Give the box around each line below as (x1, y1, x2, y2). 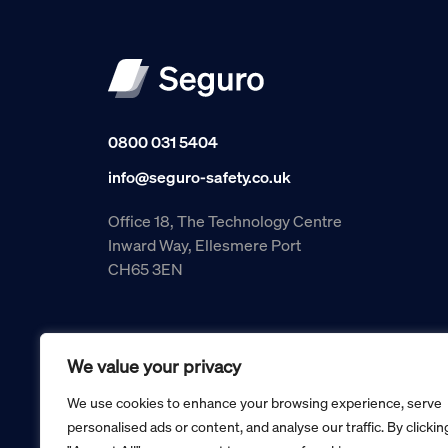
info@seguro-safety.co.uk (107, 166, 291, 188)
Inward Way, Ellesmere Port (107, 234, 301, 256)
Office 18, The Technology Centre (107, 210, 342, 232)
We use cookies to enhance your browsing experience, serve (67, 393, 442, 411)
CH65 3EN (107, 258, 183, 280)
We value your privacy (67, 354, 241, 377)
